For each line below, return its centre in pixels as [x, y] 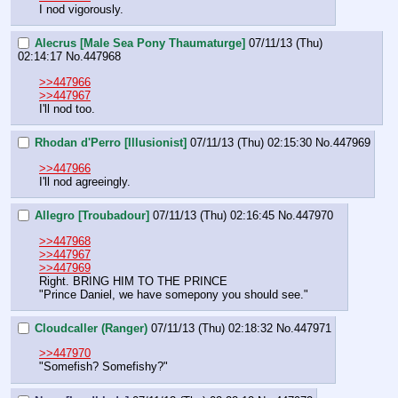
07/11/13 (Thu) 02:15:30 [251, 143]
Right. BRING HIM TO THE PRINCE [133, 281]
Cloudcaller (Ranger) [91, 329]
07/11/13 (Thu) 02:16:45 [214, 216]
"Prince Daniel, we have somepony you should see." [174, 294]
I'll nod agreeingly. [85, 181]
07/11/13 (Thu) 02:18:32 [212, 329]
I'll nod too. [67, 108]
